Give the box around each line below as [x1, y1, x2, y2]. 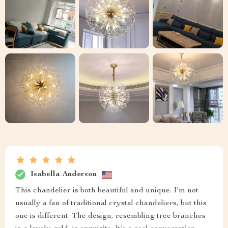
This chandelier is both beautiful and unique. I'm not [15, 187, 198, 195]
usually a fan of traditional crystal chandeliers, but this [15, 199, 207, 208]
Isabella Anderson [31, 170, 97, 179]
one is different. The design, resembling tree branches [15, 212, 206, 221]
